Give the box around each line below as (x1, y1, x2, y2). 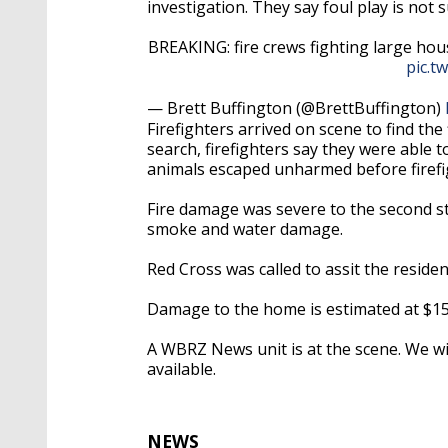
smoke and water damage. (147, 217, 343, 240)
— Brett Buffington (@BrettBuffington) (147, 96, 445, 119)
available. (147, 357, 220, 380)
